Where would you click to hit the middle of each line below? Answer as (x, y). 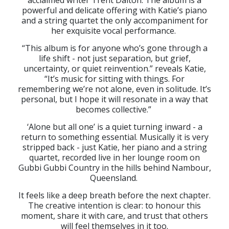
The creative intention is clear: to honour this (114, 206)
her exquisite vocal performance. (114, 31)
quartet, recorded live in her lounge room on (114, 158)
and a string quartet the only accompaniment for (114, 21)
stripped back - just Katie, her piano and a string (114, 147)
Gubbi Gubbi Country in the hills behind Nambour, (114, 168)
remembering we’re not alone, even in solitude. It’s (114, 89)
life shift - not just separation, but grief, (114, 59)
